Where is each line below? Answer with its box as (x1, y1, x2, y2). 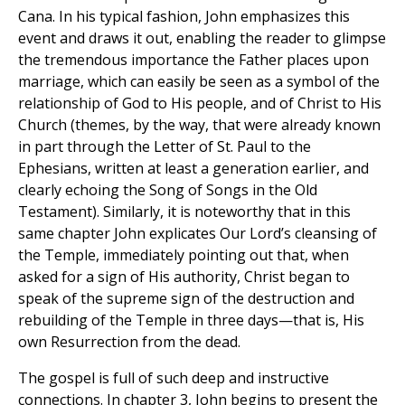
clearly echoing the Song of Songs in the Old (18, 180, 317, 201)
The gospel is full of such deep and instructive (18, 368, 329, 389)
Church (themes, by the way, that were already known (18, 115, 381, 136)
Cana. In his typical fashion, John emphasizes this (18, 6, 350, 27)
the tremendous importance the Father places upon (18, 50, 369, 71)
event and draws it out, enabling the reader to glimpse (18, 28, 386, 49)
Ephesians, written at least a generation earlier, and (18, 158, 369, 179)
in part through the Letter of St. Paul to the (18, 137, 311, 157)
